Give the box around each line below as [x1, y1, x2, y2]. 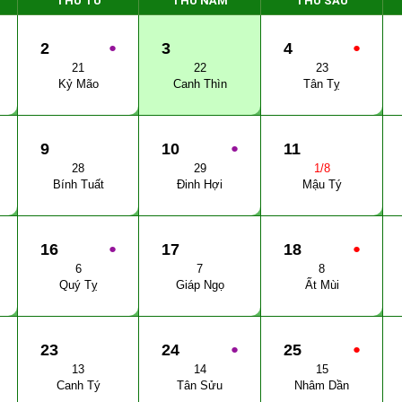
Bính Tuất [52, 178, 104, 191]
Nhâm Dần [294, 379, 349, 392]
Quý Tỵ [58, 278, 98, 292]
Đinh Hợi [177, 178, 223, 191]
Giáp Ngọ [175, 278, 224, 292]
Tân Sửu [177, 379, 223, 392]
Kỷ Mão [57, 77, 99, 91]
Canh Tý [56, 379, 100, 392]
